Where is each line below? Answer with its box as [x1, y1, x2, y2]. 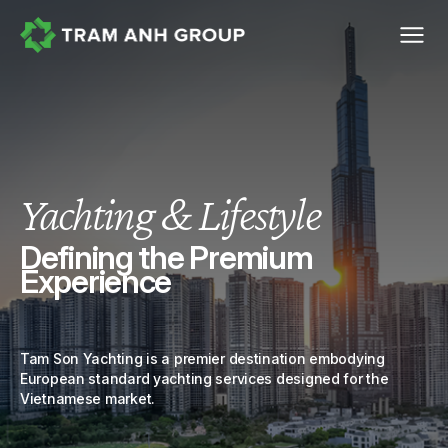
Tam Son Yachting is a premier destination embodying [20, 350, 385, 367]
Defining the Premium [20, 238, 313, 277]
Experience [20, 262, 172, 301]
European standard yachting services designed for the [20, 370, 389, 387]
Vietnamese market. [20, 390, 155, 407]
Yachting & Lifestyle [20, 187, 321, 240]
